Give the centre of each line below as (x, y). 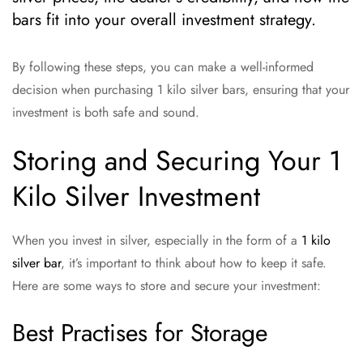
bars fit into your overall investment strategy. (164, 20)
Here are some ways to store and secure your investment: (167, 286)
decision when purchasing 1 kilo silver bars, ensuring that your (181, 90)
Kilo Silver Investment (136, 196)
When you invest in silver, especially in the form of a (157, 240)
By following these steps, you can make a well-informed (163, 67)
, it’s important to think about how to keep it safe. (194, 263)
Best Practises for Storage (140, 333)
